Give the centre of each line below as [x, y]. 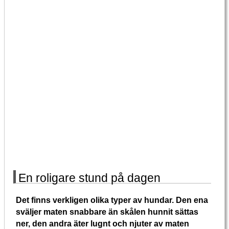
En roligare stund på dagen [90, 178]
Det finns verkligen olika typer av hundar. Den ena [112, 200]
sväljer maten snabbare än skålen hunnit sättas [107, 211]
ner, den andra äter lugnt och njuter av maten [103, 223]
